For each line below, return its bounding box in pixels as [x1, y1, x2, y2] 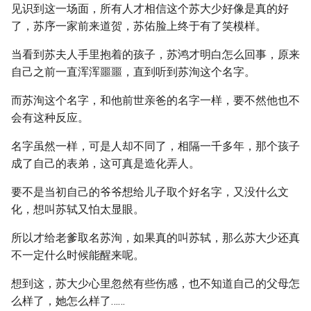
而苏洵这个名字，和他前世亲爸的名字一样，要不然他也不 [11, 94, 300, 107]
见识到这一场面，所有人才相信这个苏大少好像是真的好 [11, 2, 289, 15]
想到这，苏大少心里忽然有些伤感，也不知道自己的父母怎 [11, 277, 300, 290]
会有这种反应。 [11, 111, 89, 124]
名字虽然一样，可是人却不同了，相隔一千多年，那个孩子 [11, 140, 300, 153]
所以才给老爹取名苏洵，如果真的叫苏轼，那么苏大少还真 [11, 231, 300, 244]
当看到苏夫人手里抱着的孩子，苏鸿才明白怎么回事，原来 [11, 48, 300, 61]
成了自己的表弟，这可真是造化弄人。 [11, 157, 200, 170]
